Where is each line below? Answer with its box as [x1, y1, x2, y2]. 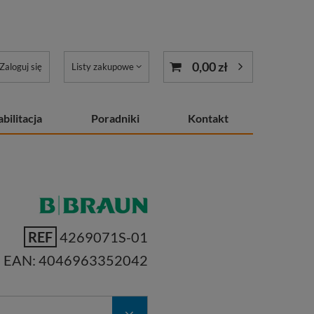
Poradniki [90, 111, 139, 125]
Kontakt [188, 111, 229, 125]
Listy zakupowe [71, 61, 134, 72]
